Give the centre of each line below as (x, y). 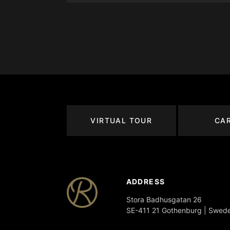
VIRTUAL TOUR (121, 121)
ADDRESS (146, 181)
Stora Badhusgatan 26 (164, 199)
